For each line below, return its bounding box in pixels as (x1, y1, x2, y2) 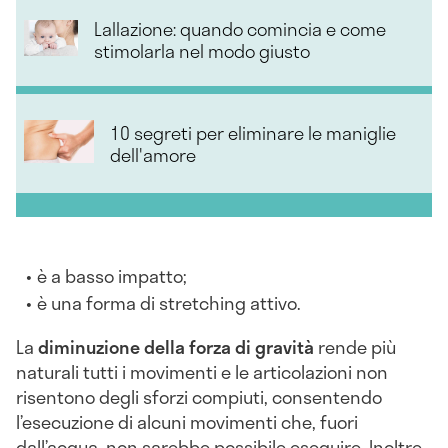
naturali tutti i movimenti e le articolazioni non (16, 358, 388, 387)
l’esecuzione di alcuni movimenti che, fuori (16, 408, 358, 437)
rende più (314, 333, 396, 362)
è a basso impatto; (37, 262, 188, 291)
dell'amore (110, 140, 197, 169)
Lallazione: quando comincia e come (94, 15, 387, 44)
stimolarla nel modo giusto (94, 37, 311, 66)
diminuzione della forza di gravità (38, 333, 314, 362)
